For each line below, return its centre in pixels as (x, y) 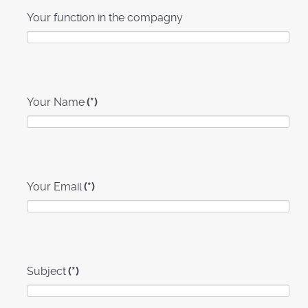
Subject (46, 271)
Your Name (56, 102)
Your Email (54, 187)
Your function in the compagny (105, 18)
